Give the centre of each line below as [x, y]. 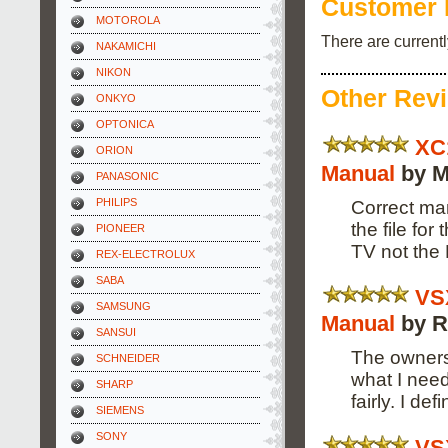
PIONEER [120, 228]
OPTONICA [125, 124]
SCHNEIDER [128, 358]
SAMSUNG [123, 306]
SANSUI [116, 332]
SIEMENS [120, 410]
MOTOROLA [128, 20]
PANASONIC [127, 176]
